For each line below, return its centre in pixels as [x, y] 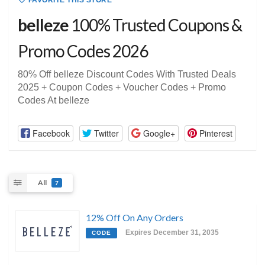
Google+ [159, 133]
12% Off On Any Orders [135, 217]
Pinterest [216, 133]
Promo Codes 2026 [83, 51]
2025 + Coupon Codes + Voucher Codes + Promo [122, 88]
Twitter [106, 133]
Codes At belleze [54, 101]
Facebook [51, 133]
